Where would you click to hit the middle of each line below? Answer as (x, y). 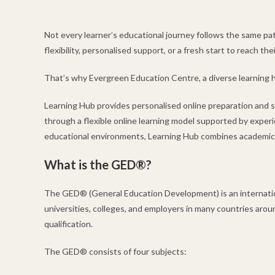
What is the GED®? (98, 165)
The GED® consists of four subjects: (115, 252)
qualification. (68, 224)
